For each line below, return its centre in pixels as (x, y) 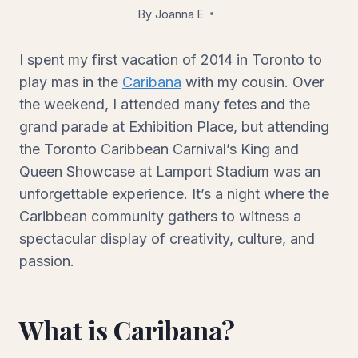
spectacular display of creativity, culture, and (167, 238)
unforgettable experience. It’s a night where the (174, 193)
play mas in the (71, 82)
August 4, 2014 (218, 14)
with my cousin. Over (253, 82)
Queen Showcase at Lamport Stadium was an (170, 171)
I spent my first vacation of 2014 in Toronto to (171, 59)
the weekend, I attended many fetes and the (165, 104)
